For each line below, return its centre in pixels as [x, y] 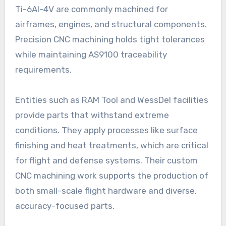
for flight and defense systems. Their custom [106, 160]
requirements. [43, 69]
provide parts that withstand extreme [92, 115]
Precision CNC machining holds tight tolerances [110, 39]
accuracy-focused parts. [65, 206]
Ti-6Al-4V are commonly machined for [91, 9]
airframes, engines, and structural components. [111, 24]
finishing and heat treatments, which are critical [111, 145]
